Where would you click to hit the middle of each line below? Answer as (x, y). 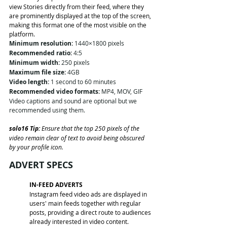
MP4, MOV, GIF (121, 91)
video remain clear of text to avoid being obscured (78, 138)
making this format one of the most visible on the (79, 25)
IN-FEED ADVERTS (56, 184)
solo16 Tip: (25, 128)
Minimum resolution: (41, 43)
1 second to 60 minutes (83, 81)
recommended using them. (48, 110)
